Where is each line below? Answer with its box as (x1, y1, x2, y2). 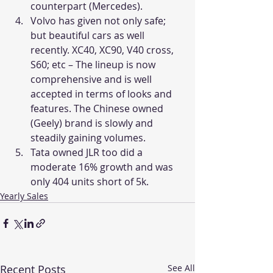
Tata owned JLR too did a (30, 146, 145, 160)
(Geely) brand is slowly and (30, 116, 155, 130)
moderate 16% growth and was (30, 160, 175, 174)
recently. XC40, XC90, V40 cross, (30, 43, 176, 57)
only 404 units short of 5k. (30, 175, 149, 189)
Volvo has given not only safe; (30, 14, 168, 28)
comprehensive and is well (30, 73, 154, 87)
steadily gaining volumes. (30, 131, 146, 145)
